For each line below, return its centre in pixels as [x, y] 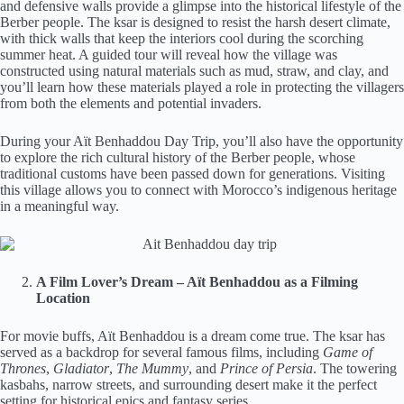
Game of [348, 352]
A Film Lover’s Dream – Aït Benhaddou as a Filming [197, 281]
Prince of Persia [266, 368]
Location [63, 298]
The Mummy [152, 368]
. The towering [355, 368]
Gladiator [81, 368]
